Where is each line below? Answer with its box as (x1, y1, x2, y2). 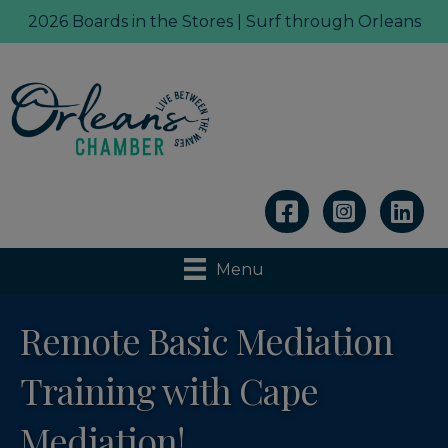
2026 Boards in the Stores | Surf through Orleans (27, 12, 421, 31)
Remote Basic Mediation (20, 316, 393, 365)
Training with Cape (20, 366, 318, 415)
